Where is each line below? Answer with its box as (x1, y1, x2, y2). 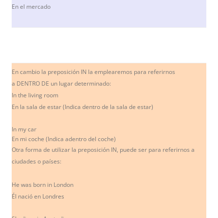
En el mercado (12, 2, 51, 11)
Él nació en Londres (12, 192, 64, 200)
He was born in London (12, 180, 73, 189)
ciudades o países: (12, 157, 61, 165)
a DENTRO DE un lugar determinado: (12, 79, 111, 88)
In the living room (12, 91, 58, 99)
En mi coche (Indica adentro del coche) (12, 134, 116, 143)
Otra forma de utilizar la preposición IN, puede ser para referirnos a (12, 145, 195, 154)
